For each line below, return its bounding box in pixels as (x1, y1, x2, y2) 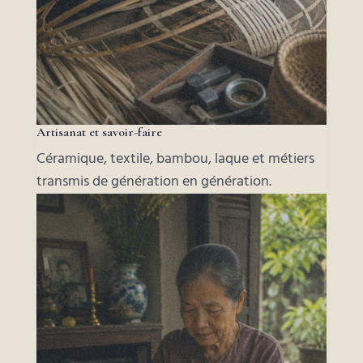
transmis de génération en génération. (36, 169, 271, 194)
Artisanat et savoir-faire (36, 123, 162, 140)
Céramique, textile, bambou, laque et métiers (36, 147, 314, 171)
